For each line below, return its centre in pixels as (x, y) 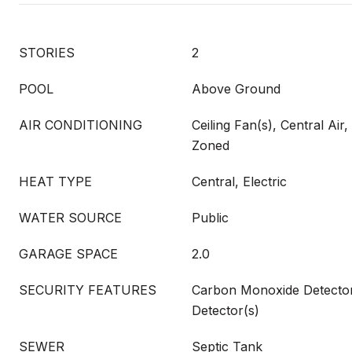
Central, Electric (239, 181)
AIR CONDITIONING (81, 125)
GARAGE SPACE (68, 254)
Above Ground (236, 89)
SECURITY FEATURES (88, 290)
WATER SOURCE (70, 218)
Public (210, 218)
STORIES (47, 53)
